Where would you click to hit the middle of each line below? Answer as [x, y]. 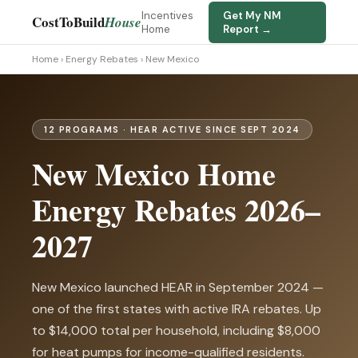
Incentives [167, 15]
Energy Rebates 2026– [176, 210]
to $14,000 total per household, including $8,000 [176, 330]
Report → [248, 29]
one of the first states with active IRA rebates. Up [177, 309]
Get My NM [253, 15]
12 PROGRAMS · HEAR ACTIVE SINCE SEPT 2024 [172, 129]
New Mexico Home [154, 174]
